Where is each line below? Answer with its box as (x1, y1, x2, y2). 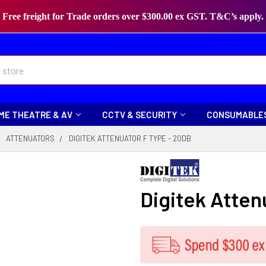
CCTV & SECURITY (102, 109, 177, 120)
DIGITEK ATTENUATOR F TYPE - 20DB (69, 134, 191, 143)
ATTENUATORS (6, 134, 55, 143)
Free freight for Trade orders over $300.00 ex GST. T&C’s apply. (2, 11, 264, 21)
